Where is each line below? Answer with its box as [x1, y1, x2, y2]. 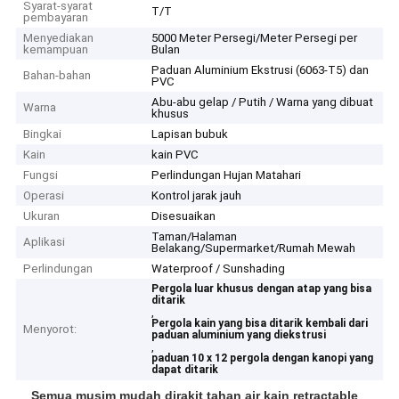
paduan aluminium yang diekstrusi [151, 329, 327, 342]
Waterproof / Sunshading [151, 262, 286, 276]
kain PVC [151, 148, 199, 162]
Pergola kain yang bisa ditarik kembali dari [151, 317, 369, 330]
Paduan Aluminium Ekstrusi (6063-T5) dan [151, 63, 370, 77]
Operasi [23, 189, 65, 203]
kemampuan [23, 43, 89, 57]
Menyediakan [23, 31, 94, 45]
